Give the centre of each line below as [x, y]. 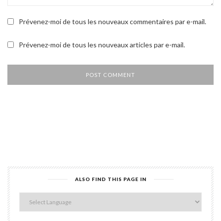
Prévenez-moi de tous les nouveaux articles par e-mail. [102, 45]
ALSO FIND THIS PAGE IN [110, 179]
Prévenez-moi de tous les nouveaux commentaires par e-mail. [112, 22]
